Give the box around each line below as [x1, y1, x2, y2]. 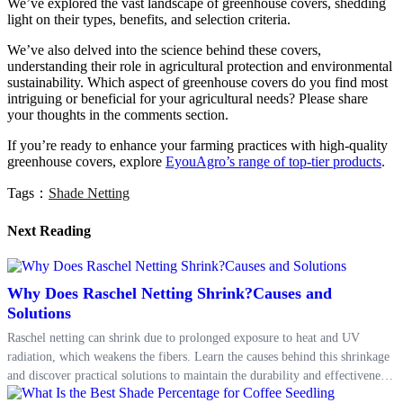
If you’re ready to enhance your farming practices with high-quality [7, 138, 388, 154]
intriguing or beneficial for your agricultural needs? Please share [7, 91, 368, 107]
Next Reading [7, 222, 91, 238]
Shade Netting [49, 185, 130, 201]
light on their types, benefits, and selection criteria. [7, 12, 291, 28]
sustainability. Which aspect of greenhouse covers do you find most [7, 75, 388, 91]
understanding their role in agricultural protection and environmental [7, 58, 392, 75]
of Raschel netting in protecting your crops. [7, 387, 228, 401]
